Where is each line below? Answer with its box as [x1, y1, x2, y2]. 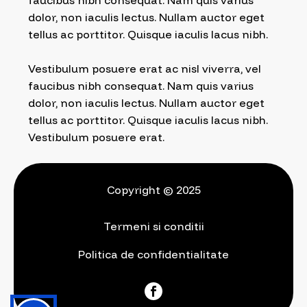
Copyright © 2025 [106, 183, 201, 197]
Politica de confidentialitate [78, 247, 229, 261]
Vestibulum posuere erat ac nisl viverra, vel [28, 62, 261, 75]
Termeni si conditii [103, 219, 204, 233]
